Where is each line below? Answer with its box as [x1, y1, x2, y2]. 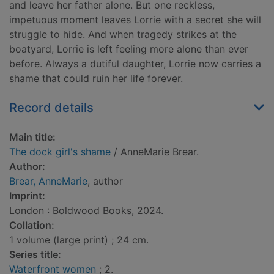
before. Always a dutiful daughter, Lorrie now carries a [9, 57, 261, 70]
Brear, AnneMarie [9, 175, 87, 188]
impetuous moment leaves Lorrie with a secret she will [9, 13, 261, 26]
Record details [9, 100, 94, 116]
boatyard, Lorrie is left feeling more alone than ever [9, 43, 248, 56]
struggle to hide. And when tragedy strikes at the [9, 28, 237, 41]
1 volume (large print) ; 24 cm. [9, 234, 149, 246]
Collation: [9, 219, 54, 232]
